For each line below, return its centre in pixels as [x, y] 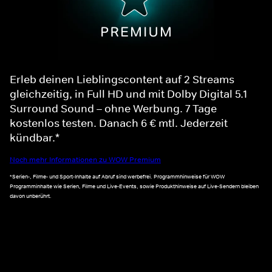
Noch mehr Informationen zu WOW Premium [85, 159]
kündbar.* [35, 138]
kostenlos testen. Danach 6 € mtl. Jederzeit [119, 123]
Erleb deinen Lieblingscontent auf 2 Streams [122, 79]
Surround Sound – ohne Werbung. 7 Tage [113, 108]
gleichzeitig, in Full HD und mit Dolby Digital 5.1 [128, 94]
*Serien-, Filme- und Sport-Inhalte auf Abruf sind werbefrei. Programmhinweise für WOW [117, 177]
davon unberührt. [31, 196]
